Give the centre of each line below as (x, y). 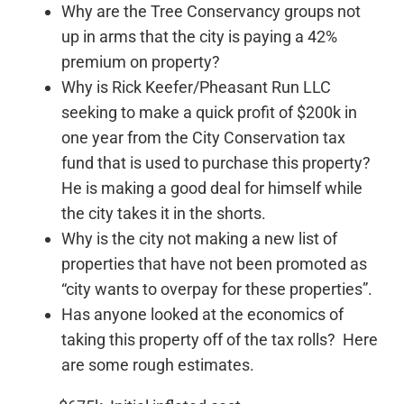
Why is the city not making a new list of (199, 238)
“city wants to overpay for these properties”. (219, 289)
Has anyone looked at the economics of (202, 314)
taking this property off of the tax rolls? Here (220, 339)
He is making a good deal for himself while (212, 188)
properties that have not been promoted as (214, 263)
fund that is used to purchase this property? (218, 162)
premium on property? (141, 61)
